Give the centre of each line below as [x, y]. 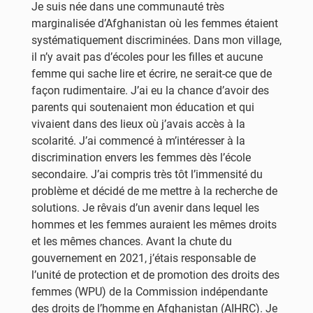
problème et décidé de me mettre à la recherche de [154, 191]
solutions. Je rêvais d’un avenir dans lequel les [145, 208]
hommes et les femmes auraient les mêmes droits [154, 225]
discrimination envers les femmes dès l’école [141, 158]
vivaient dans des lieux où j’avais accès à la [138, 124]
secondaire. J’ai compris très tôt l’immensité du [147, 174]
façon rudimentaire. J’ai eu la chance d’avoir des [150, 90]
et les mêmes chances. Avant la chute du [132, 241]
